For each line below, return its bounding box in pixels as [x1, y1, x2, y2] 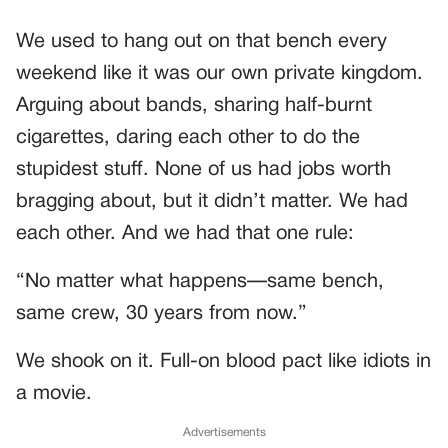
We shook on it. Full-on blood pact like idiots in [16, 353, 431, 371]
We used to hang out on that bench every [16, 33, 387, 51]
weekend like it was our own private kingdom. [16, 65, 423, 83]
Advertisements [182, 427, 266, 438]
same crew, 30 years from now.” [16, 305, 307, 323]
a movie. [16, 385, 92, 403]
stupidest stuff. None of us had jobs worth [16, 161, 391, 179]
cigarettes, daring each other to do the [16, 129, 360, 147]
